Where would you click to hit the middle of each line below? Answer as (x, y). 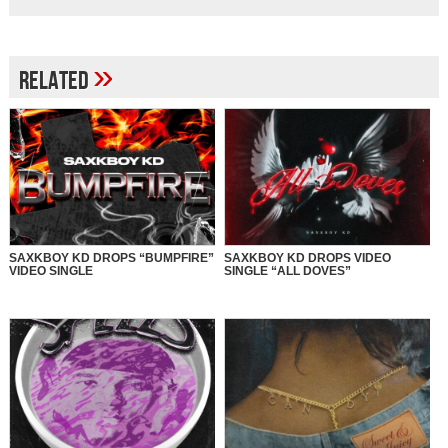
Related (55, 82)
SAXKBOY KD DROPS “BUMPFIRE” (111, 258)
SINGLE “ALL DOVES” (287, 271)
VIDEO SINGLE (50, 271)
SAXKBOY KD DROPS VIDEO (307, 258)
